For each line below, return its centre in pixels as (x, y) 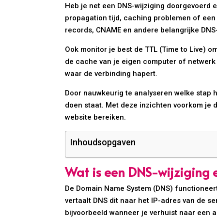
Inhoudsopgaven (103, 142)
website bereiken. (96, 117)
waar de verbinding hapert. (111, 74)
